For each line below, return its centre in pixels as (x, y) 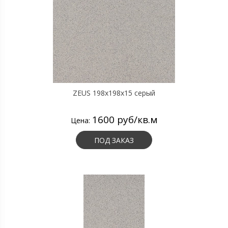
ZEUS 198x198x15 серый (114, 93)
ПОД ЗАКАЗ (114, 140)
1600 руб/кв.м (125, 120)
